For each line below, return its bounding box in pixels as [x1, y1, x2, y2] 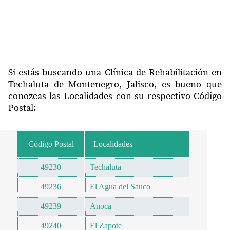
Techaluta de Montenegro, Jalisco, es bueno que [8, 79, 222, 91]
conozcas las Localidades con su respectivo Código [8, 90, 222, 103]
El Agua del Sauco [90, 182, 150, 191]
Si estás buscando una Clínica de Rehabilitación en [8, 67, 222, 79]
